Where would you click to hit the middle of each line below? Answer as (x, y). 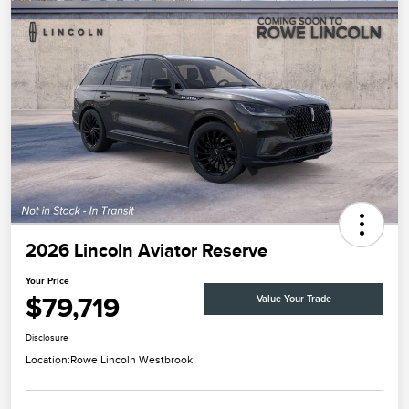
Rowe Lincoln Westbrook (131, 360)
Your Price (47, 281)
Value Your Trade (294, 299)
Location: (48, 360)
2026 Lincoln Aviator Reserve (147, 251)
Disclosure (47, 338)
